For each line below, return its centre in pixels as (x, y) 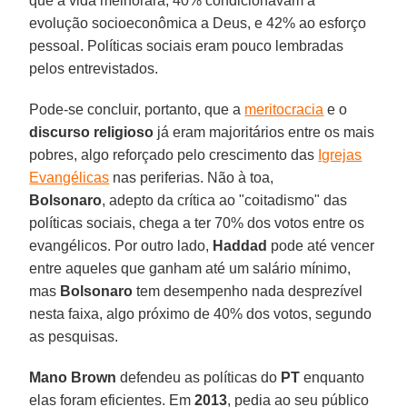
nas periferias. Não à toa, (192, 177)
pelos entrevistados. (94, 68)
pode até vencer (321, 245)
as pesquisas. (76, 336)
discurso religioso (92, 132)
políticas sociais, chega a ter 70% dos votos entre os (197, 223)
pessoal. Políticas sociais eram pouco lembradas (187, 45)
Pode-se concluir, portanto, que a (137, 109)
